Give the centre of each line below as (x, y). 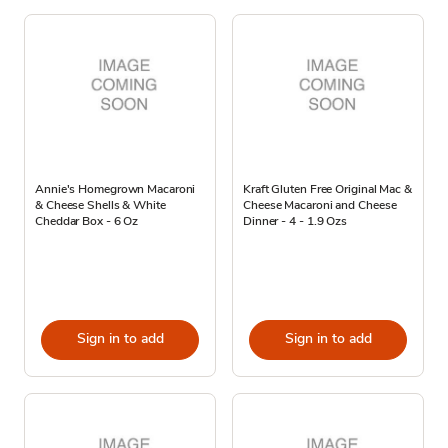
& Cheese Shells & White (100, 204)
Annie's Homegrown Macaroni (115, 188)
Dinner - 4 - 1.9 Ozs (295, 220)
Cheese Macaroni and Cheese (320, 204)
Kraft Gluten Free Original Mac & (327, 188)
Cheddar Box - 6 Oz (87, 220)
